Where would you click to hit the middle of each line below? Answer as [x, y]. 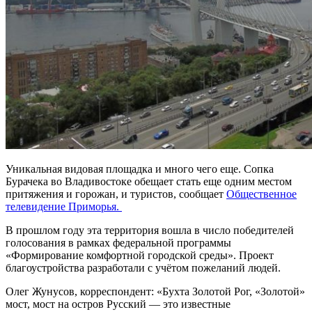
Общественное [262, 194]
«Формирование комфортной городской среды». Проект [140, 255]
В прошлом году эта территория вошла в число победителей [150, 230]
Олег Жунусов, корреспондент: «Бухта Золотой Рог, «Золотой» [155, 291]
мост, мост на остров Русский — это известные [118, 304]
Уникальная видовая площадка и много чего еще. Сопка [140, 169]
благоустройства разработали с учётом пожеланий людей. [143, 267]
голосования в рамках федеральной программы [118, 242]
